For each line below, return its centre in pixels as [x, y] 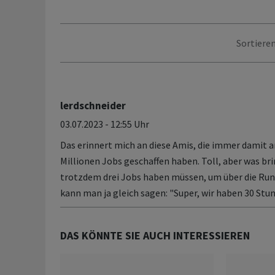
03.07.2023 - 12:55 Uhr [104, 124]
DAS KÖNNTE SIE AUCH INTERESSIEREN [155, 236]
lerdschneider [93, 106]
